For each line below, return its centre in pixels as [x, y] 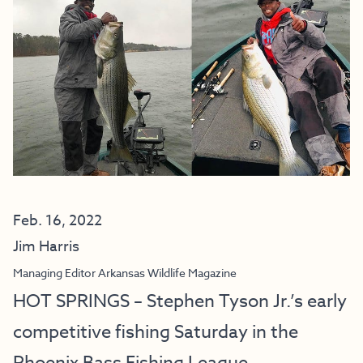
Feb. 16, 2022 [58, 221]
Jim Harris [46, 247]
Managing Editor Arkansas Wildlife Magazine [125, 273]
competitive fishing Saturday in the [156, 332]
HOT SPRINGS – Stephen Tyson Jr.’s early [180, 301]
